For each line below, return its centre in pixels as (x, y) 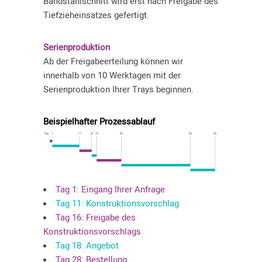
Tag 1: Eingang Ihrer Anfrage (111, 189)
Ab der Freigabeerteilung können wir (113, 61)
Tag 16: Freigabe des (96, 217)
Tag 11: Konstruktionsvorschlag (118, 203)
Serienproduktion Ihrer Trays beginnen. (118, 89)
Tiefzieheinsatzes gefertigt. (96, 15)
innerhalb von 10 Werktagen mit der (112, 75)
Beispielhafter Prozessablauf (99, 122)
